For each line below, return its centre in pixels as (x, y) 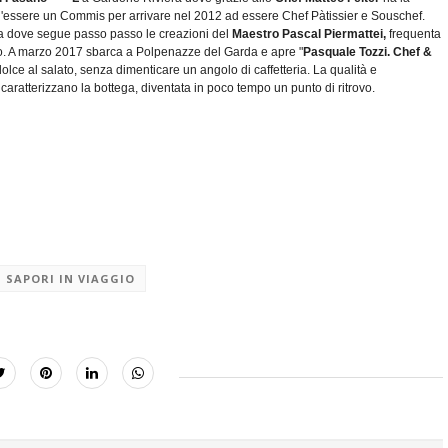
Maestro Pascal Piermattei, (310, 33)
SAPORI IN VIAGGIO (70, 278)
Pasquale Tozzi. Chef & (367, 51)
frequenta (415, 33)
